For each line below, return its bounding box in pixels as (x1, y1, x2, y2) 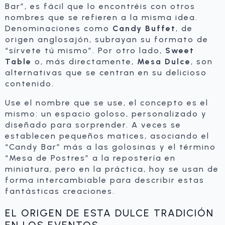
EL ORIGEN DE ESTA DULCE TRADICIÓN (5, 206, 214, 219)
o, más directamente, (32, 56, 137, 66)
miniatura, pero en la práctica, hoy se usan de (5, 164, 219, 174)
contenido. (5, 78, 54, 88)
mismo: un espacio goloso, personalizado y (5, 108, 207, 119)
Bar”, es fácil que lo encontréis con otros (5, 1, 195, 11)
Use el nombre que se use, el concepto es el (5, 97, 208, 107)
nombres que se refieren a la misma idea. (5, 12, 198, 22)
